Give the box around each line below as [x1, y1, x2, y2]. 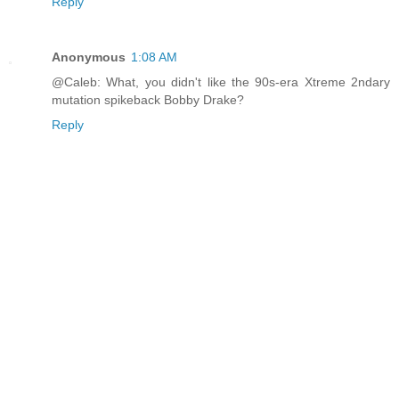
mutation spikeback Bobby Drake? [52, 93, 244, 108]
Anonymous [52, 50, 126, 65]
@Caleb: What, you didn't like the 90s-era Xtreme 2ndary [52, 75, 390, 90]
